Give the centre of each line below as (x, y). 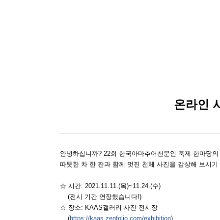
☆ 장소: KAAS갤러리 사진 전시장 (109, 207)
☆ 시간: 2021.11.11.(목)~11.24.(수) (110, 186)
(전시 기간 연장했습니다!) (102, 197)
